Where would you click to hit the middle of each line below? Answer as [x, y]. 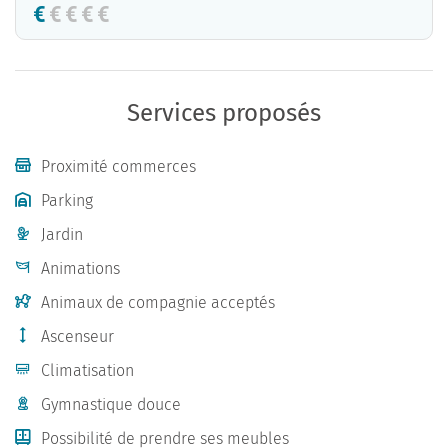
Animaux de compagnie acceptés [158, 302]
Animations [80, 268]
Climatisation [87, 370]
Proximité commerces [118, 166]
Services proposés [224, 113]
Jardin [62, 234]
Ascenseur [77, 336]
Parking [67, 200]
